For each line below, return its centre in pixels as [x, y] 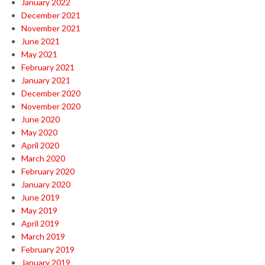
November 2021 [51, 28]
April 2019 [40, 224]
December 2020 [51, 93]
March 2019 [43, 237]
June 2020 [41, 119]
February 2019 [48, 250]
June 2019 [41, 198]
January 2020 [46, 185]
